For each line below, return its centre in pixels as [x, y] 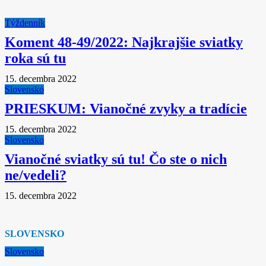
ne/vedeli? [36, 175]
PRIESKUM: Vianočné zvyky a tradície [126, 109]
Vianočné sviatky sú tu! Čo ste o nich [116, 159]
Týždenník [25, 23]
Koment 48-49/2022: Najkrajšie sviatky [124, 42]
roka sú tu [35, 58]
